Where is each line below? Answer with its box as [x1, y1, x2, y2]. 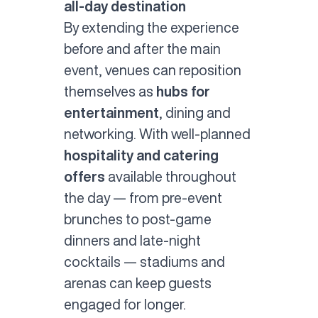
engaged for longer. [63, 297, 186, 312]
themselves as [63, 84, 156, 99]
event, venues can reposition [63, 63, 241, 77]
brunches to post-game [63, 212, 212, 226]
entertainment [63, 106, 159, 120]
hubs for [155, 84, 210, 99]
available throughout [104, 170, 236, 184]
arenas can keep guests [63, 276, 212, 290]
